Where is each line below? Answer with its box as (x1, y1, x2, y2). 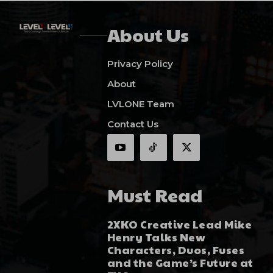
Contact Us (107, 118, 158, 130)
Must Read (107, 182, 202, 207)
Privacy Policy (107, 58, 173, 70)
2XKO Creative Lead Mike (107, 216, 252, 232)
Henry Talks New (107, 229, 206, 244)
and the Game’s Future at (107, 254, 253, 270)
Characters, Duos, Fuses (107, 241, 245, 257)
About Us (107, 22, 189, 48)
